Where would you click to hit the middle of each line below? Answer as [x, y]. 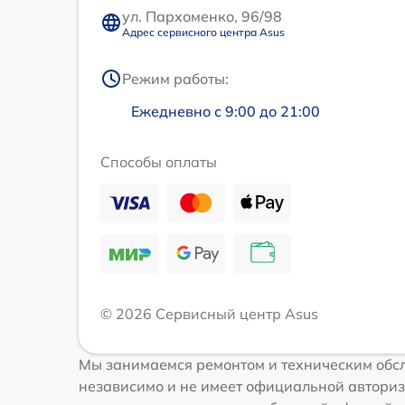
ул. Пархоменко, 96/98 [202, 16]
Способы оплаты [159, 161]
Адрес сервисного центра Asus [203, 32]
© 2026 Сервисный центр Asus [209, 313]
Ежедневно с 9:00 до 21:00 [226, 111]
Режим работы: [175, 78]
